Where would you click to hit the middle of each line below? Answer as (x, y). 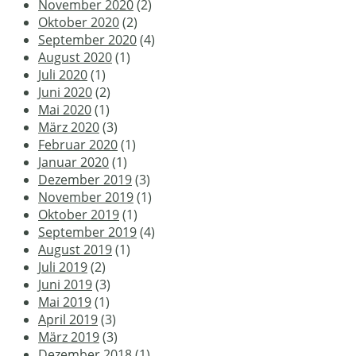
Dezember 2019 (85, 179)
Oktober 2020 (79, 22)
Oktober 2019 (79, 214)
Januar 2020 (74, 162)
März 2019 (69, 337)
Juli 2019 (63, 267)
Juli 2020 (63, 74)
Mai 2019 (65, 302)
